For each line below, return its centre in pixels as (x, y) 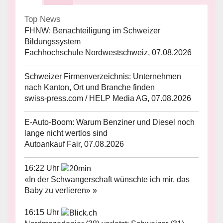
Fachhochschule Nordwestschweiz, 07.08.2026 (108, 53)
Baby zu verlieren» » (61, 190)
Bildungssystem (53, 42)
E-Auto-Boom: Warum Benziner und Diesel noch (110, 122)
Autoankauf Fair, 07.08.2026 (74, 144)
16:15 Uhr (43, 212)
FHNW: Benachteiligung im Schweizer (92, 31)
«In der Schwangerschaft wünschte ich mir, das (107, 179)
